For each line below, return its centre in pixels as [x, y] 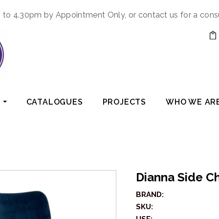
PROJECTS [124, 102]
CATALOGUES [55, 102]
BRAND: [150, 195]
